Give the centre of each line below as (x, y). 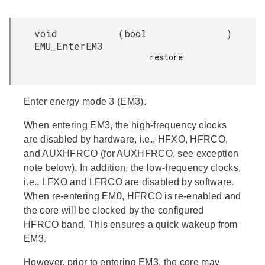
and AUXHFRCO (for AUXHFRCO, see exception (131, 153)
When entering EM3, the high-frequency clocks (125, 125)
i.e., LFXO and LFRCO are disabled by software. (129, 182)
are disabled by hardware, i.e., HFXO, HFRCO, (126, 139)
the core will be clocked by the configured (114, 210)
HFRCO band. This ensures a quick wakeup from (131, 224)
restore (166, 57)
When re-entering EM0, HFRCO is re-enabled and (132, 196)
